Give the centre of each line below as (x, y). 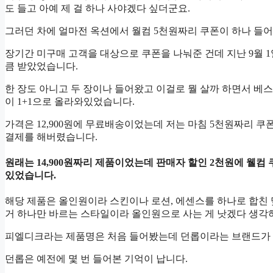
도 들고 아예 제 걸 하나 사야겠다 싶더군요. (97, 8)
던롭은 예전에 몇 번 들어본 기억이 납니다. (96, 259)
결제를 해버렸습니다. (51, 136)
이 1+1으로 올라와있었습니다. (70, 101)
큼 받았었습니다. (41, 66)
